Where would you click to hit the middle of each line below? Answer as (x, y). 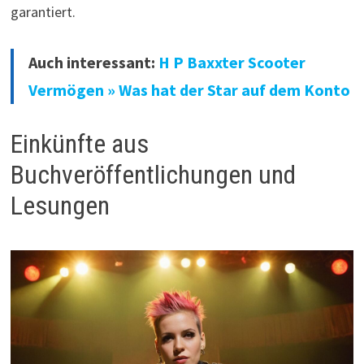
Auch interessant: (93, 63)
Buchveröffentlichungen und (153, 175)
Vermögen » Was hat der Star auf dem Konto (189, 90)
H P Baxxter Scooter (232, 63)
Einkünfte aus (79, 144)
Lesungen (60, 206)
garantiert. (43, 12)
